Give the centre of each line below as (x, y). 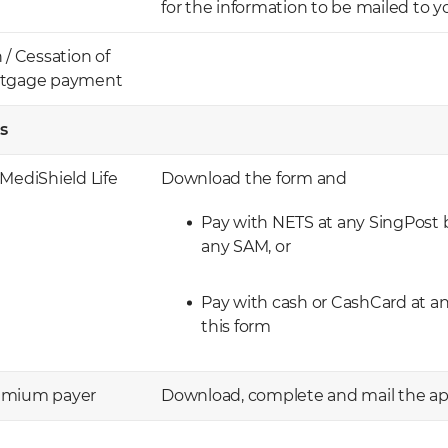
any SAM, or (246, 246)
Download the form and (254, 178)
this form (236, 326)
